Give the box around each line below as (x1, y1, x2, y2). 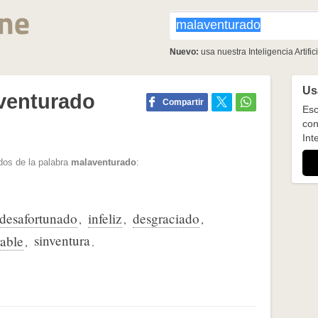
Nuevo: (170, 47, 199, 57)
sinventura (34, 231, 90, 250)
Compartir (162, 97, 204, 107)
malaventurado (71, 157, 136, 168)
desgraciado (133, 209, 199, 228)
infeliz (88, 209, 122, 228)
